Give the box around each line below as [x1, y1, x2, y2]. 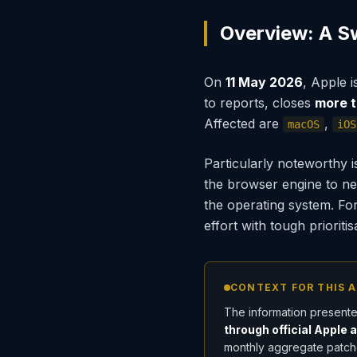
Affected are [204, 116, 283, 132]
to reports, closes [204, 95, 315, 112]
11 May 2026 [226, 74, 303, 91]
